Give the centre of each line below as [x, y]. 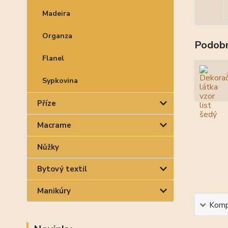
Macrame [54, 125]
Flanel [53, 58]
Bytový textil [62, 169]
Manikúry [54, 191]
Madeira [56, 13]
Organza [57, 36]
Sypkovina [60, 81]
